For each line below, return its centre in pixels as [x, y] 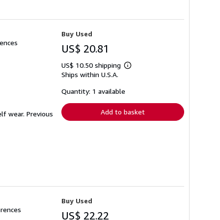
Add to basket [123, 111]
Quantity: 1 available [93, 91]
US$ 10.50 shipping [92, 65]
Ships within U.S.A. [90, 74]
